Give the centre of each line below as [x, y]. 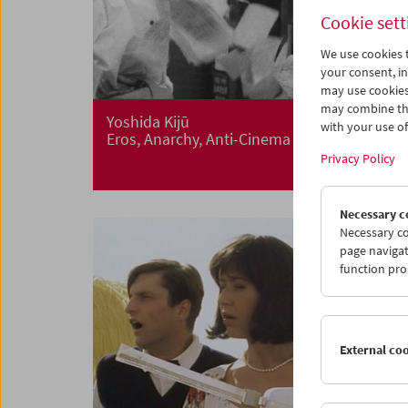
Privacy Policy [358, 158]
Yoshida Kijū [148, 122]
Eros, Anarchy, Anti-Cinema [199, 139]
